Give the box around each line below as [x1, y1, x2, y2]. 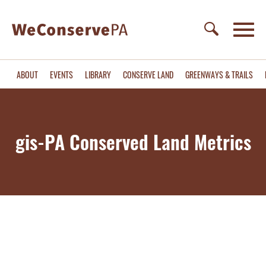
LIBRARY [85, 68, 111, 81]
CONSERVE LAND [123, 68, 173, 81]
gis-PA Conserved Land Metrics [15, 128, 251, 156]
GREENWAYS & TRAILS [185, 68, 253, 81]
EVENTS [50, 68, 73, 81]
